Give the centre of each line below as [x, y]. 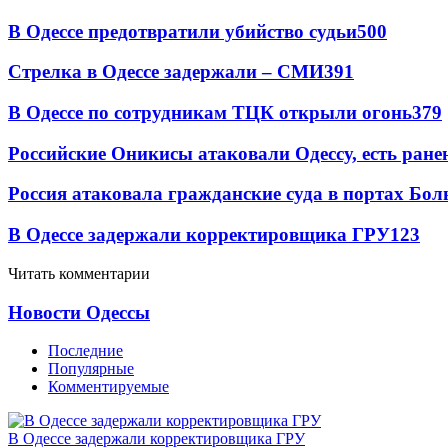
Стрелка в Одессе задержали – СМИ [166, 72]
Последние [85, 351]
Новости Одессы [79, 312]
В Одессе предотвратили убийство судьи [182, 31]
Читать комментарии [79, 273]
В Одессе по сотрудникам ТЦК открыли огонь [210, 112]
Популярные [91, 369]
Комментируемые [108, 387]
